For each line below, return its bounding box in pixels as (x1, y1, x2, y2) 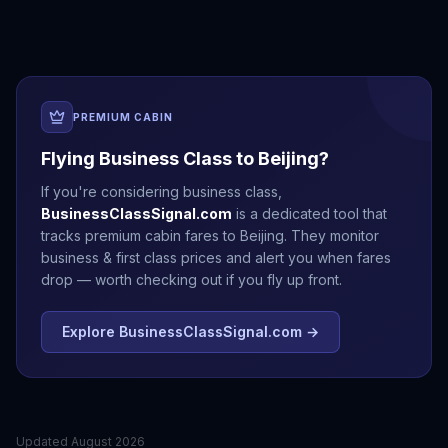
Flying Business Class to (41, 148, 258, 169)
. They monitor (284, 227, 379, 244)
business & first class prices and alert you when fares (41, 249, 391, 266)
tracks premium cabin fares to (41, 227, 240, 244)
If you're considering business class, (41, 183, 282, 200)
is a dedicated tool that (232, 205, 387, 222)
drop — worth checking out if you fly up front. (41, 271, 342, 288)
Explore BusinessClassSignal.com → (62, 323, 319, 340)
